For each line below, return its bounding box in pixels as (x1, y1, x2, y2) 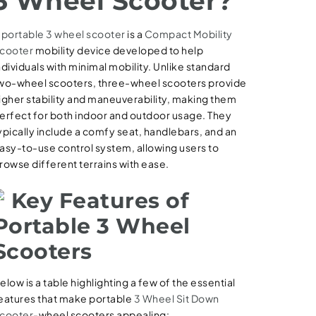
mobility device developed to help (33, 44, 204, 56)
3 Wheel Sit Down (133, 292, 219, 305)
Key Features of (11, 188, 190, 214)
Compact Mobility (144, 28, 233, 40)
